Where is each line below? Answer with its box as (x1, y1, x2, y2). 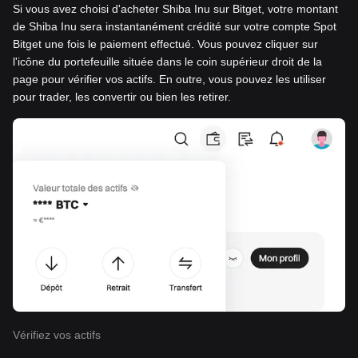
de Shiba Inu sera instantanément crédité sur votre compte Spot (13, 20, 336, 34)
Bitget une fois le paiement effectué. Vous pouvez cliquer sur (13, 38, 318, 51)
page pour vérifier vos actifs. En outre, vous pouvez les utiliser (13, 73, 326, 86)
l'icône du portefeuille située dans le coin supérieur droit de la (13, 55, 322, 69)
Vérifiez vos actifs (13, 328, 101, 342)
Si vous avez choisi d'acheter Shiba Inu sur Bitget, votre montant (13, 2, 338, 16)
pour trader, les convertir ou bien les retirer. (13, 90, 231, 104)
